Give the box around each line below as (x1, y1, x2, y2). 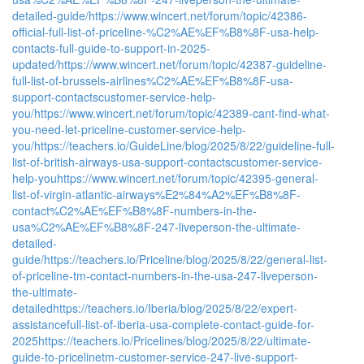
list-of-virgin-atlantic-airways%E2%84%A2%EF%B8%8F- (12, 185, 301, 202)
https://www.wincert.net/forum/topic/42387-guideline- (58, 55, 327, 72)
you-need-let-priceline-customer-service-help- (12, 120, 246, 137)
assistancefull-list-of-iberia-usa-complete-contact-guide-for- (12, 315, 314, 332)
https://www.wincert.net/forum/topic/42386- (89, 6, 307, 24)
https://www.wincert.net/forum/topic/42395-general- (57, 169, 318, 186)
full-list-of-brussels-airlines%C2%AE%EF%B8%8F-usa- (12, 71, 293, 89)
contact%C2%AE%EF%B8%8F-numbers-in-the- (12, 201, 257, 219)
